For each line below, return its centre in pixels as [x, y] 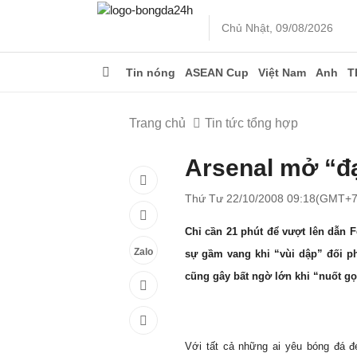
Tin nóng [151, 73]
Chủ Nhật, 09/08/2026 [277, 28]
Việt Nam [282, 73]
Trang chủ [157, 123]
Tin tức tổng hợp [251, 123]
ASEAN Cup [217, 73]
